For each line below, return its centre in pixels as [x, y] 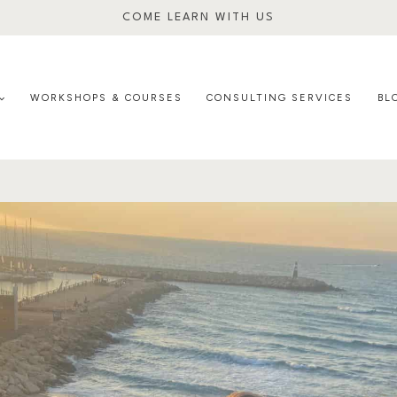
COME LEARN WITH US [198, 17]
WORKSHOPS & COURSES [106, 97]
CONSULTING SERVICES [280, 97]
